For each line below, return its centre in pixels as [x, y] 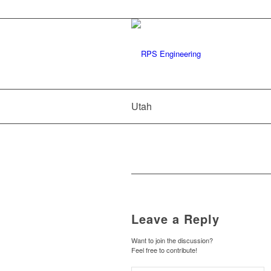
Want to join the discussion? [172, 240]
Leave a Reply [175, 219]
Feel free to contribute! [164, 250]
